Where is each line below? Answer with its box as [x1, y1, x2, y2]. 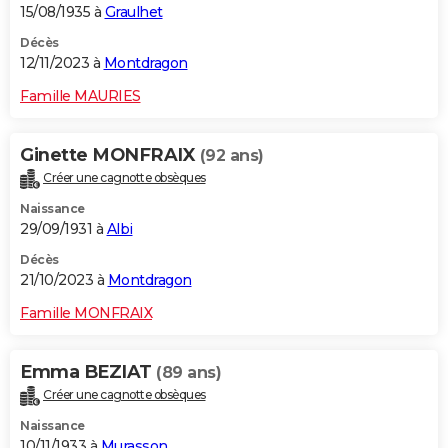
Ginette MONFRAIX [20, 144, 200, 167]
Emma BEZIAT [20, 360, 156, 383]
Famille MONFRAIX [20, 303, 152, 322]
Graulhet [104, 3, 163, 22]
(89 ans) [156, 362, 221, 382]
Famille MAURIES [20, 87, 141, 106]
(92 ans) [199, 146, 264, 166]
